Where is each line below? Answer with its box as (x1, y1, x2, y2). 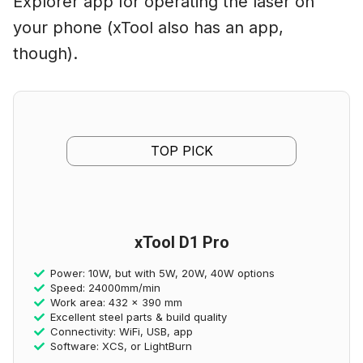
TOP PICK (150, 142, 213, 159)
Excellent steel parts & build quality (49, 310, 227, 323)
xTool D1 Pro (134, 232, 229, 252)
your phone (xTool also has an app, (13, 17, 284, 37)
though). (13, 43, 78, 63)
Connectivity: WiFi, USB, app (49, 324, 193, 338)
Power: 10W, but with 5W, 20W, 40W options (49, 266, 275, 280)
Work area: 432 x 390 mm (49, 295, 182, 309)
